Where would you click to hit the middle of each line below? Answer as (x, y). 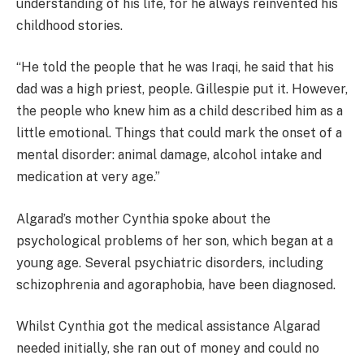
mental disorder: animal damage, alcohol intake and (169, 155)
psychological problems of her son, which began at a (175, 240)
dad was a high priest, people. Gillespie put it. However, (182, 89)
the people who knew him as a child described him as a (180, 111)
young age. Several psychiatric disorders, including (170, 262)
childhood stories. (69, 25)
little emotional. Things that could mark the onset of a (179, 133)
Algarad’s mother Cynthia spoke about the (143, 219)
